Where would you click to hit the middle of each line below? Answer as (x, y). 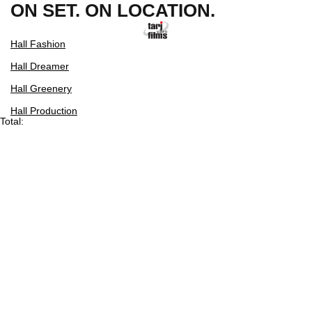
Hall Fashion (38, 44)
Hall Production (44, 111)
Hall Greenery (41, 88)
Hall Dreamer (40, 66)
